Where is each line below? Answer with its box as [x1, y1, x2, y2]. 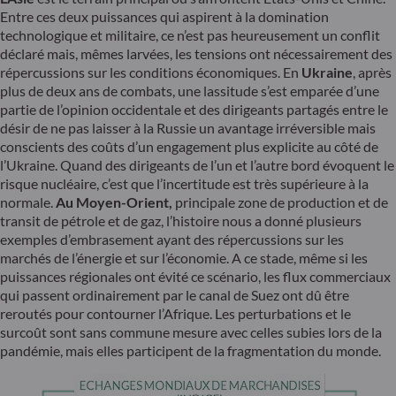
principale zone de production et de [172, 194, 388, 211]
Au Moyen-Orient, [56, 194, 172, 211]
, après [353, 64, 392, 81]
